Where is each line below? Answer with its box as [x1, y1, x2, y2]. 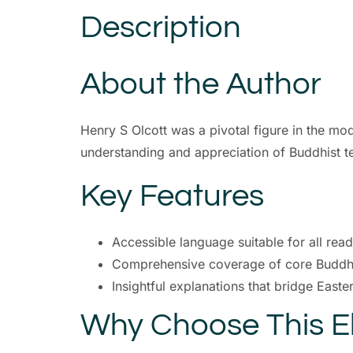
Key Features [80, 180, 264, 213]
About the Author [80, 68, 321, 101]
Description [80, 11, 241, 44]
